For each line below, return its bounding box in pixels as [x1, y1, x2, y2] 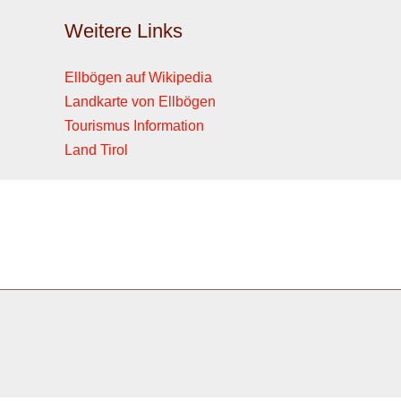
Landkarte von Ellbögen [64, 94, 216, 109]
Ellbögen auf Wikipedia [64, 70, 212, 85]
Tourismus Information [64, 118, 204, 133]
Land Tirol [64, 142, 128, 158]
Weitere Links [64, 20, 183, 42]
